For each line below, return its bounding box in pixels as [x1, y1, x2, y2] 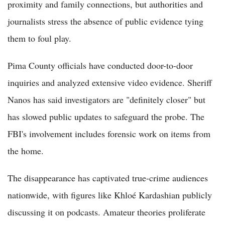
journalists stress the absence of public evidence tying [8, 15, 203, 27]
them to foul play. [8, 32, 71, 44]
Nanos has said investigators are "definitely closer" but [8, 93, 205, 105]
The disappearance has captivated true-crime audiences [8, 171, 208, 184]
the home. [8, 144, 44, 157]
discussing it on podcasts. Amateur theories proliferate [8, 205, 205, 218]
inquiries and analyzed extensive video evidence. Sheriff [8, 76, 212, 88]
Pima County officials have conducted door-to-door [8, 59, 193, 71]
